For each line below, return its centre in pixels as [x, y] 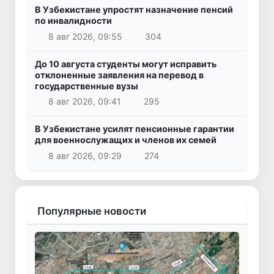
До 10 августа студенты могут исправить [126, 64]
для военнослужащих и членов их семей [126, 140]
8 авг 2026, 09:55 [85, 36]
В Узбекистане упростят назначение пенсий [134, 10]
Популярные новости [92, 211]
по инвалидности [73, 21]
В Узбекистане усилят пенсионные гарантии [135, 129]
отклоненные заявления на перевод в [119, 75]
